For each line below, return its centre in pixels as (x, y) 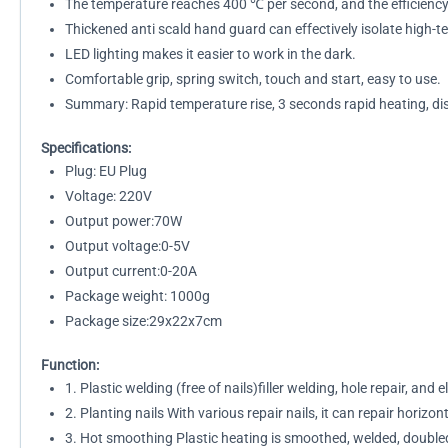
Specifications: (86, 148)
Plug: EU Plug (106, 171)
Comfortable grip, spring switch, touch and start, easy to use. (253, 79)
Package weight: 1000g (137, 296)
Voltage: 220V (108, 196)
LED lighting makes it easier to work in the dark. (210, 54)
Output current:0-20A (131, 271)
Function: (70, 365)
